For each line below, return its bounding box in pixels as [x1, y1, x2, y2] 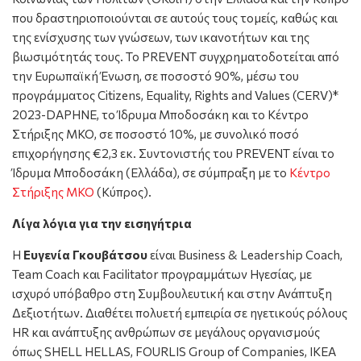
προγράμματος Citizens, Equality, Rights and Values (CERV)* [12, 88, 338, 103]
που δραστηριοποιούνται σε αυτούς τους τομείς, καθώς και [12, 10, 338, 26]
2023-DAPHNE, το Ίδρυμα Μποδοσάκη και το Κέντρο [12, 107, 309, 122]
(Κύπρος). [94, 185, 151, 200]
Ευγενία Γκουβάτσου [23, 247, 147, 263]
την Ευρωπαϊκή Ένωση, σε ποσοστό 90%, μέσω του [12, 68, 299, 84]
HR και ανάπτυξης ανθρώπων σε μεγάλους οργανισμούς [12, 325, 320, 340]
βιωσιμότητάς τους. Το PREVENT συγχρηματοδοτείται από [12, 49, 339, 64]
